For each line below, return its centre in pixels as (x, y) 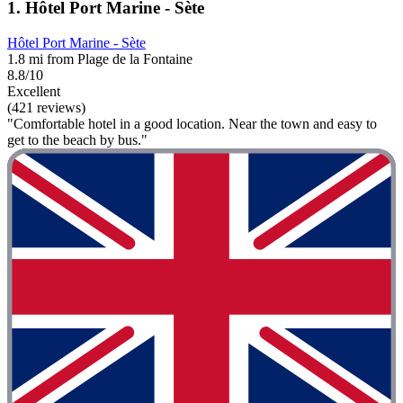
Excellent (34, 92)
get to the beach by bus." (77, 140)
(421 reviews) (46, 108)
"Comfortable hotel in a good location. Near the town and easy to (192, 124)
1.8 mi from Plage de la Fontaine (100, 59)
